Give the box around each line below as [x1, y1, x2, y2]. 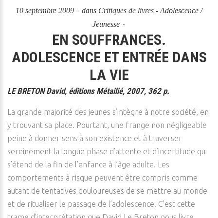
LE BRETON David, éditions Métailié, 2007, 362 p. [7, 86, 169, 96]
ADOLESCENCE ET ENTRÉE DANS [11, 49, 207, 66]
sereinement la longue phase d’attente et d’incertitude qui [7, 147, 207, 156]
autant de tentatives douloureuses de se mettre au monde [7, 186, 207, 195]
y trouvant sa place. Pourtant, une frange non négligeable [7, 121, 207, 129]
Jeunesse [92, 20, 120, 28]
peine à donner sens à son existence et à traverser [7, 134, 182, 143]
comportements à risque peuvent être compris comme [7, 173, 198, 182]
